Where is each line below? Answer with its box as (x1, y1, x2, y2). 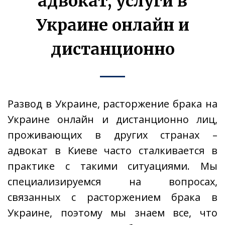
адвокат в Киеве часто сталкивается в (8, 144, 217, 157)
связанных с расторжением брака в (8, 190, 217, 204)
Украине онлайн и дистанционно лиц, (8, 113, 217, 126)
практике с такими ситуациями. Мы (8, 159, 217, 173)
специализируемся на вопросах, (8, 175, 217, 188)
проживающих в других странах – (8, 128, 217, 142)
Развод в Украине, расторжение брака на (8, 97, 217, 110)
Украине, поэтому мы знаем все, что (8, 206, 217, 219)
